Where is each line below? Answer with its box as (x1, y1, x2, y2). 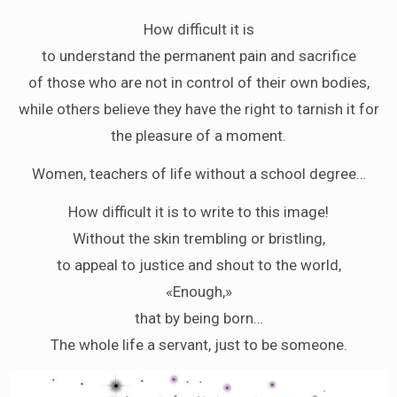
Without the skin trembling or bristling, (72, 229, 325, 247)
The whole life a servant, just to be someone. (50, 335, 347, 354)
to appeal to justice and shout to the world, (56, 255, 341, 274)
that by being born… (134, 308, 263, 327)
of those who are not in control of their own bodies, (27, 73, 370, 91)
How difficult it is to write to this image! (68, 202, 329, 221)
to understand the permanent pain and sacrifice (41, 46, 356, 65)
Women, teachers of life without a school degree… (31, 164, 366, 183)
